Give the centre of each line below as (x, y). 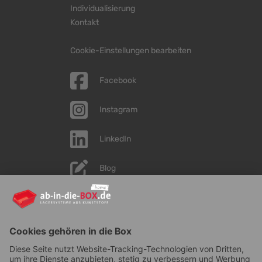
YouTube (115, 198)
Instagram (118, 110)
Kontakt (84, 23)
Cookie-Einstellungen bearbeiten (130, 51)
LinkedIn (116, 139)
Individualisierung (102, 9)
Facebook (118, 81)
